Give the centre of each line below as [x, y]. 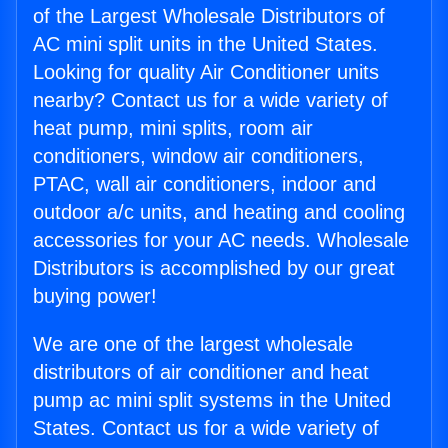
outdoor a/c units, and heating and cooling [219, 212]
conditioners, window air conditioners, [198, 156]
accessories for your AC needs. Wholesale [221, 240]
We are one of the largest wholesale [193, 344]
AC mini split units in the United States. [205, 44]
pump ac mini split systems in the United [212, 400]
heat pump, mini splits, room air [173, 128]
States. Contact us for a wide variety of [206, 428]
